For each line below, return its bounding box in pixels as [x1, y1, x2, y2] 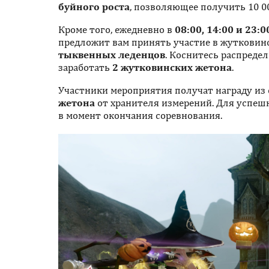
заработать [58, 61, 112, 73]
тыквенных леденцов [58, 48, 165, 61]
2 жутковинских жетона [112, 61, 232, 73]
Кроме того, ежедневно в [58, 23, 175, 35]
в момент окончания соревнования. [58, 109, 222, 121]
